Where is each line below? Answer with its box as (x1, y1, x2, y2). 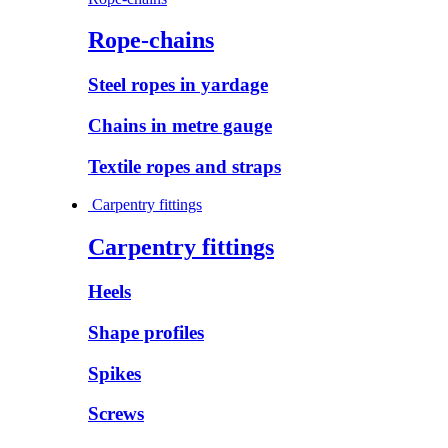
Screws (88, 403, 144, 425)
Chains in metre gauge (88, 115, 272, 137)
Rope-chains (88, 27, 214, 54)
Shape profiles (88, 322, 204, 343)
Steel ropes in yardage (88, 74, 268, 96)
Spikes (88, 362, 141, 384)
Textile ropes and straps (88, 155, 281, 177)
